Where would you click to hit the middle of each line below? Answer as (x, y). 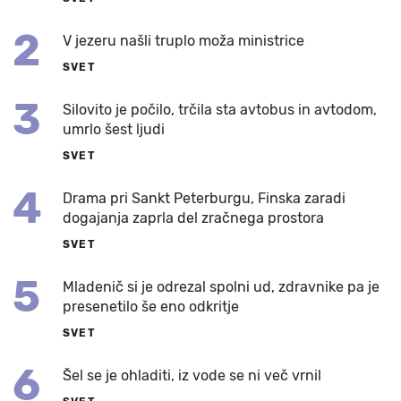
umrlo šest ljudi (114, 130)
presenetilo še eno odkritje (151, 307)
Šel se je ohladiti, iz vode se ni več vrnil (192, 376)
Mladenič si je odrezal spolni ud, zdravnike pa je (221, 287)
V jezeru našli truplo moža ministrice (183, 41)
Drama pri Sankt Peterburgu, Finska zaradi (204, 199)
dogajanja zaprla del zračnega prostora (193, 218)
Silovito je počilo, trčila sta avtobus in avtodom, (220, 110)
